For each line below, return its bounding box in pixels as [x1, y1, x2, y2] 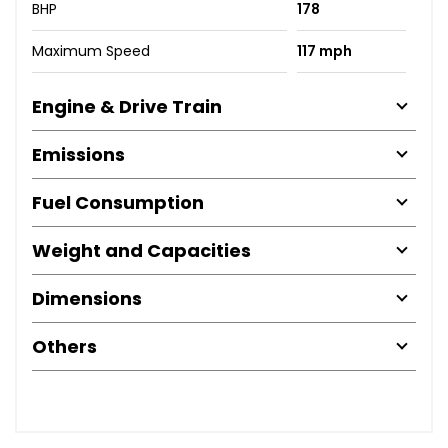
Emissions [32, 141, 125, 167]
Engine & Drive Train [32, 93, 222, 119]
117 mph [296, 40, 352, 61]
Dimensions [32, 285, 142, 311]
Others [32, 333, 97, 359]
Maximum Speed [32, 40, 150, 61]
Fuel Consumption [32, 189, 204, 215]
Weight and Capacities [32, 237, 251, 263]
